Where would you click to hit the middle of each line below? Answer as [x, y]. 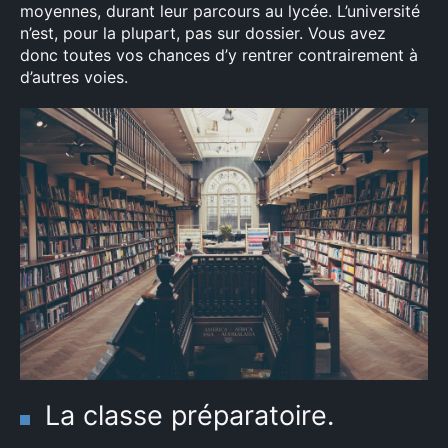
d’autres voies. [74, 77]
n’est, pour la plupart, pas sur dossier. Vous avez [203, 33]
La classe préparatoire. [189, 415]
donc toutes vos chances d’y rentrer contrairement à [219, 55]
